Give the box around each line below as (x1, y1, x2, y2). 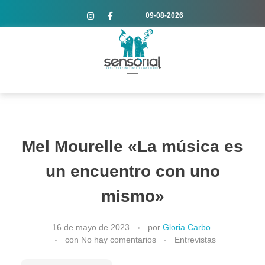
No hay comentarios (81, 234, 156, 244)
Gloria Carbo (162, 222, 211, 232)
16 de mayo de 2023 (51, 222, 130, 232)
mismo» (101, 187, 164, 205)
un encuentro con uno (45, 162, 220, 180)
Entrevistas (174, 234, 216, 244)
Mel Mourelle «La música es (22, 137, 243, 156)
